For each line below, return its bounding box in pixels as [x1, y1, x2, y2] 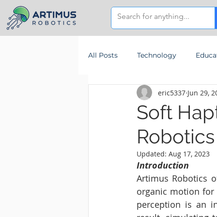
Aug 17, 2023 [169, 149, 210, 158]
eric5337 [158, 88, 186, 97]
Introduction [137, 159, 189, 171]
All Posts [88, 50, 118, 60]
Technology [137, 50, 176, 60]
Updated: [137, 149, 169, 158]
